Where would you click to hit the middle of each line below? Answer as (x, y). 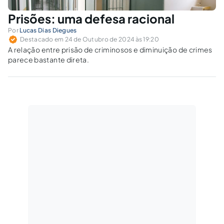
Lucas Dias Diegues (48, 30)
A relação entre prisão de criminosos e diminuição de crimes (110, 49)
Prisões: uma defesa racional (91, 18)
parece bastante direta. (49, 59)
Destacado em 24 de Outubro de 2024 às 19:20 (89, 39)
